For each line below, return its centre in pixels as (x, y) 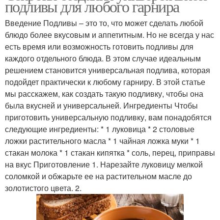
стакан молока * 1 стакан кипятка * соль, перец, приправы (110, 152)
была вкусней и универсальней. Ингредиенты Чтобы (101, 105)
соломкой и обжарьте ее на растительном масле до (98, 176)
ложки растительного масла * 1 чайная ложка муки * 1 (102, 141)
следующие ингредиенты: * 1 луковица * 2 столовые (100, 129)
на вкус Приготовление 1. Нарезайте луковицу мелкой (104, 164)
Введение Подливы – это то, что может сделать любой (104, 23)
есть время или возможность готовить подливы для (99, 46)
